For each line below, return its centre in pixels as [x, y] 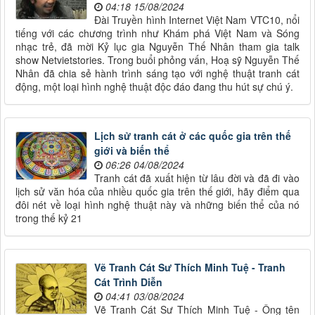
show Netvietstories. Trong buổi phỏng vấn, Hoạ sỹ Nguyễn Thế [157, 60]
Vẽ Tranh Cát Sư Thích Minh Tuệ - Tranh [190, 268]
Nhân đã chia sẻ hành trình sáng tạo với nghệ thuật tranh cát [157, 73]
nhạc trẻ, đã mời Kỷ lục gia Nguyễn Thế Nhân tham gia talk [157, 47]
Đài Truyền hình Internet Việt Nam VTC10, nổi [197, 20]
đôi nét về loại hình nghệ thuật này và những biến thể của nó [157, 205]
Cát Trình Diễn [128, 282]
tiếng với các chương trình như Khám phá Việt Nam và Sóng [157, 33]
